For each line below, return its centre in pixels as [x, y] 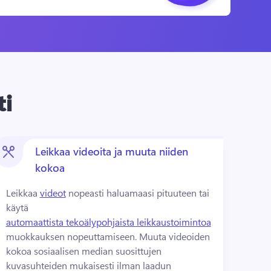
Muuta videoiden [174, 236]
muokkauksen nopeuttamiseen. [72, 236]
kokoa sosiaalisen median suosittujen [83, 251]
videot [53, 193]
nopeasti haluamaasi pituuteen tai [137, 193]
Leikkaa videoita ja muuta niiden [111, 151]
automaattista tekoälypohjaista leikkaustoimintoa [108, 222]
